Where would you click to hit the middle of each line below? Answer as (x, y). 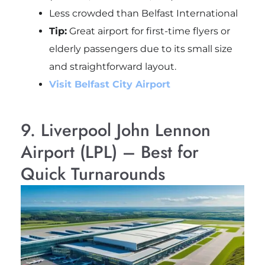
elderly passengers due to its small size (140, 49)
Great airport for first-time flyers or (148, 31)
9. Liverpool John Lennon (115, 130)
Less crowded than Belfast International (143, 13)
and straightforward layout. (112, 66)
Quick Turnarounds (93, 174)
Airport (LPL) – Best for (109, 152)
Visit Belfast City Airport (109, 84)
